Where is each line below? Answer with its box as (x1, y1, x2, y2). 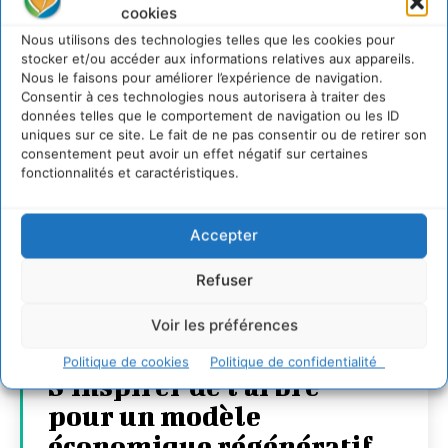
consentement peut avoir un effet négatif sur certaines (21, 145, 368, 161)
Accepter (190, 225, 258, 245)
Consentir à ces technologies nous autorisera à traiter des (21, 88, 386, 104)
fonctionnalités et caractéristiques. (21, 164, 239, 180)
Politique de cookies (63, 353, 189, 369)
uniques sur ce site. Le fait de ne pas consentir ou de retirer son (21, 126, 427, 142)
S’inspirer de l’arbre (48, 370, 320, 402)
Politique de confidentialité (210, 353, 385, 369)
